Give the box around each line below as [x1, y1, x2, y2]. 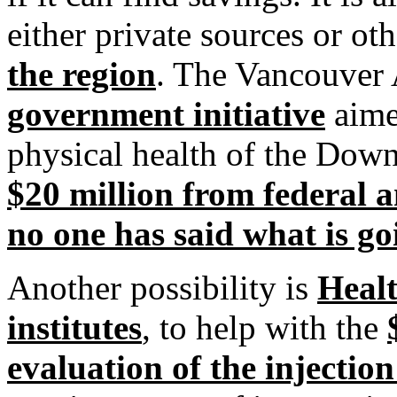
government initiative [7, 95, 325, 133]
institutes [7, 308, 142, 346]
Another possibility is [7, 269, 317, 307]
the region [7, 55, 156, 93]
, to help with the [142, 308, 387, 346]
